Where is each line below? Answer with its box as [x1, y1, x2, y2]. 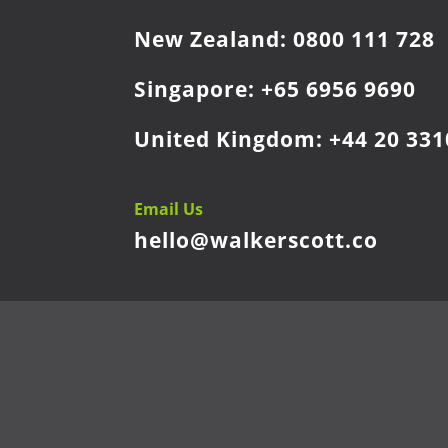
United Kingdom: [134, 125, 330, 154]
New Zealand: [134, 25, 294, 54]
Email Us [134, 198, 204, 221]
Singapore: [134, 75, 262, 104]
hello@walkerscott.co [134, 226, 379, 255]
